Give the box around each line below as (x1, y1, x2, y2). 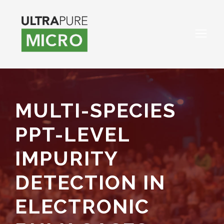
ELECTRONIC (15, 194, 149, 218)
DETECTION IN (15, 170, 165, 194)
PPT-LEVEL (15, 122, 130, 146)
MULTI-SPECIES (15, 98, 176, 122)
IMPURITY (15, 146, 118, 170)
